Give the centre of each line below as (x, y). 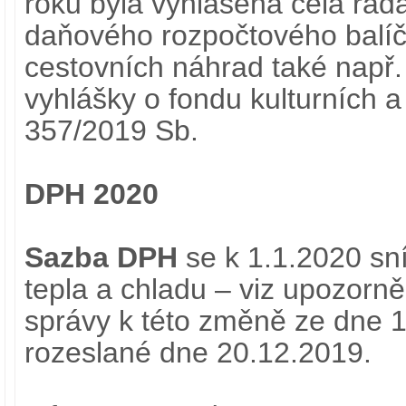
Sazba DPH (101, 257)
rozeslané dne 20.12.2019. (198, 353)
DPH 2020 (92, 194)
